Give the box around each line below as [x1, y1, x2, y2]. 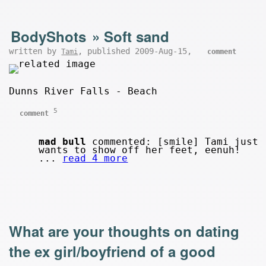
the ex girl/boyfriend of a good [9, 240, 216, 261]
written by [9, 46, 62, 56]
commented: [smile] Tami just [86, 135, 259, 147]
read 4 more [62, 152, 128, 164]
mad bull [39, 135, 87, 147]
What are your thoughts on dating [9, 220, 240, 241]
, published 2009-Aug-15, [78, 46, 197, 56]
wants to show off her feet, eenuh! [39, 144, 241, 156]
